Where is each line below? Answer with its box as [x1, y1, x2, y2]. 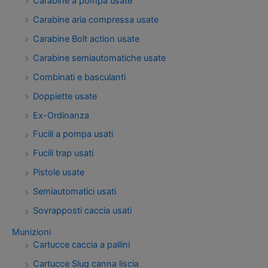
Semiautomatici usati [33, 186, 116, 197]
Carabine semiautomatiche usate [33, 52, 166, 63]
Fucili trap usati [33, 148, 93, 159]
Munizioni [12, 227, 51, 238]
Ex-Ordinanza [33, 109, 89, 121]
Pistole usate [33, 167, 84, 178]
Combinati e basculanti [33, 71, 126, 83]
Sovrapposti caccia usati [33, 205, 132, 217]
